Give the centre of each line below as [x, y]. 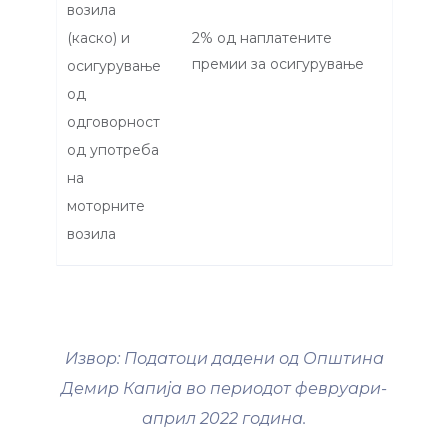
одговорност [113, 122]
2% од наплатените [262, 38]
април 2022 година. [224, 419]
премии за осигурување [278, 64]
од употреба [113, 150]
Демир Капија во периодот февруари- [224, 389]
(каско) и [98, 38]
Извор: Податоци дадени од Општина [224, 359]
